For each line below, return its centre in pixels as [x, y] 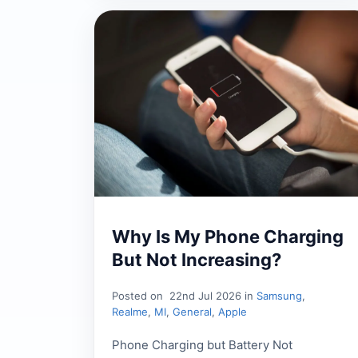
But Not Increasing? [197, 259]
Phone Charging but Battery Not [202, 344]
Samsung [279, 295]
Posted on [139, 295]
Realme [130, 311]
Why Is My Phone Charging [228, 236]
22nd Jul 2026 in [211, 295]
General [192, 311]
